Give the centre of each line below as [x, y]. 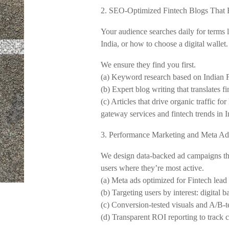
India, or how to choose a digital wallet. [164, 44]
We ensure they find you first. [148, 65]
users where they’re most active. [152, 168]
